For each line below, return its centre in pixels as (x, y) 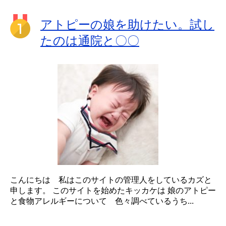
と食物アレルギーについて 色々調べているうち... (102, 201)
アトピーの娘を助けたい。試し (127, 24)
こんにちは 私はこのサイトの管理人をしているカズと (111, 180)
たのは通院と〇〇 (90, 40)
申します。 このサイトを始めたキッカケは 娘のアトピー (113, 190)
